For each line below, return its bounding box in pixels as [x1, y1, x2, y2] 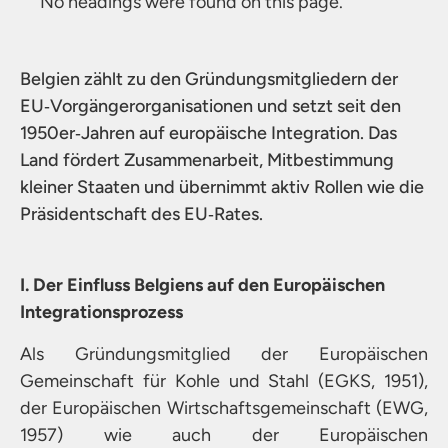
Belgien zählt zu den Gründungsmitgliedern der [20, 67, 398, 90]
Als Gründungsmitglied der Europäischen [20, 342, 428, 365]
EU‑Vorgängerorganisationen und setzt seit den [20, 94, 401, 117]
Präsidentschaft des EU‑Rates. [20, 202, 263, 225]
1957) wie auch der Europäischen [20, 423, 428, 446]
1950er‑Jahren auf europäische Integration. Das [20, 121, 397, 144]
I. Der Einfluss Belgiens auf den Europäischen [20, 274, 385, 297]
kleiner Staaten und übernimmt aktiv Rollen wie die [20, 175, 424, 198]
